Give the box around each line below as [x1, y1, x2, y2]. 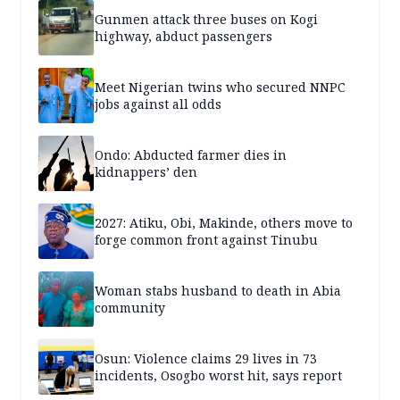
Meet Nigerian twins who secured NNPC [95, 79, 346, 96]
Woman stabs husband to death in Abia [95, 282, 341, 300]
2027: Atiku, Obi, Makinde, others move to [95, 214, 353, 232]
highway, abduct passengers [95, 28, 272, 46]
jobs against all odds [95, 96, 221, 113]
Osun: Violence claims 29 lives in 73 [95, 350, 317, 368]
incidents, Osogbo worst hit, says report [95, 367, 342, 385]
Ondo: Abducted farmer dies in [95, 146, 287, 164]
